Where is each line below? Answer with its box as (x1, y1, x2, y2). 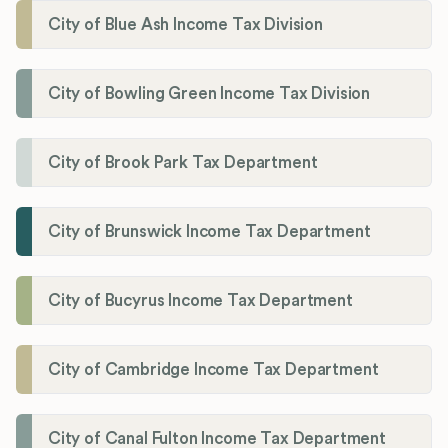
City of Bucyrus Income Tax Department (48, 291, 353, 309)
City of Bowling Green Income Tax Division (48, 84, 371, 102)
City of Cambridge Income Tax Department (48, 360, 379, 378)
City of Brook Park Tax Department (48, 153, 318, 171)
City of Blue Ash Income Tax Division (48, 15, 323, 33)
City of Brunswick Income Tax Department (48, 222, 371, 240)
